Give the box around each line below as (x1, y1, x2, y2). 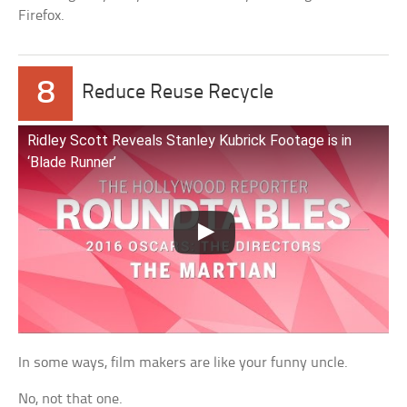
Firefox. (18, 7, 65, 24)
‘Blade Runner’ (27, 153, 117, 171)
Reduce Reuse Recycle (82, 82, 274, 104)
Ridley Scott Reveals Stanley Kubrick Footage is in (27, 131, 352, 149)
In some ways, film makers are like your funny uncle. (18, 355, 349, 372)
